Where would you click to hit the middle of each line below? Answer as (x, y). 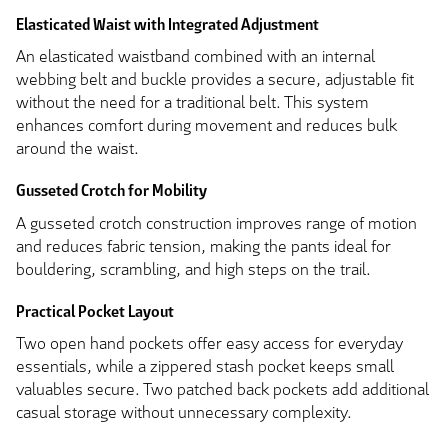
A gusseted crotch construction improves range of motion (216, 223)
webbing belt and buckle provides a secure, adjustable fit (215, 79)
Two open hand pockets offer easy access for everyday (209, 344)
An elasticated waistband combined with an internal (195, 56)
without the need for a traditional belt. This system (192, 102)
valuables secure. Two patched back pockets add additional (222, 390)
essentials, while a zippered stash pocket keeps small (205, 367)
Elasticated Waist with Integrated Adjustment (167, 24)
